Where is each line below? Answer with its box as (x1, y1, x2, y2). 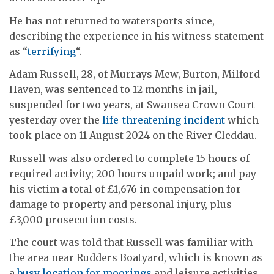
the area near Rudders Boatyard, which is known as (9, 251, 262, 264)
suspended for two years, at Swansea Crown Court (9, 98, 255, 111)
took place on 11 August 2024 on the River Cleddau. (9, 129, 257, 142)
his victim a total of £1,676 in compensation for (9, 182, 241, 195)
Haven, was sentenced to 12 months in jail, (9, 83, 217, 96)
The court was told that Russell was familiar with (9, 236, 253, 249)
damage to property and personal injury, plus (9, 198, 232, 210)
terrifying (28, 45, 76, 57)
